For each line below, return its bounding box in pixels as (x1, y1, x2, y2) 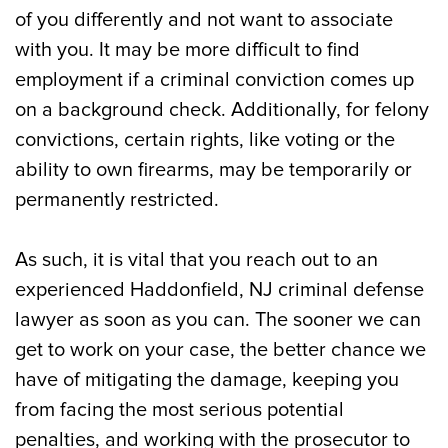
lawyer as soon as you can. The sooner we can (15, 308, 421, 332)
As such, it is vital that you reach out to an (15, 248, 378, 272)
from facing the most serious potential (15, 398, 344, 422)
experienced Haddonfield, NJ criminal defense (15, 278, 424, 302)
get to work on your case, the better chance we (15, 338, 426, 362)
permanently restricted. (15, 188, 219, 212)
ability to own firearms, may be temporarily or (15, 158, 412, 182)
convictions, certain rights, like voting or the (15, 128, 395, 152)
